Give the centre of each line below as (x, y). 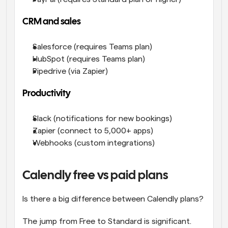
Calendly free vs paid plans (95, 176)
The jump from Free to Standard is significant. (107, 222)
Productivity (47, 94)
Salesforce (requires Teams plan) (92, 47)
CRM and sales (52, 22)
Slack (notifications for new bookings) (102, 119)
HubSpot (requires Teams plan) (89, 59)
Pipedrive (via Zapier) (70, 72)
